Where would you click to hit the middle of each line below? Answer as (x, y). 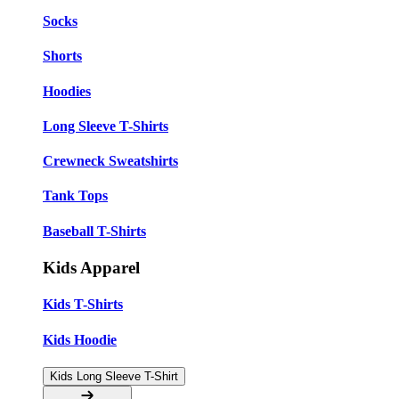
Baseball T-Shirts (94, 231)
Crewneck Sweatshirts (110, 161)
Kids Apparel (91, 267)
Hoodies (67, 91)
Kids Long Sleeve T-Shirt (114, 376)
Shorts (62, 56)
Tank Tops (75, 196)
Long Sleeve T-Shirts (106, 126)
